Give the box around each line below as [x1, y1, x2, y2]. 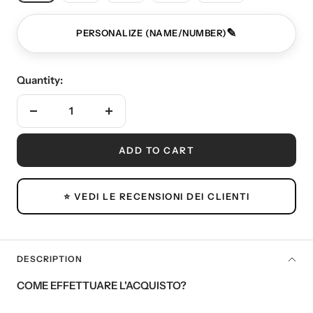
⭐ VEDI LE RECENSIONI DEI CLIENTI [63, 190, 250, 202]
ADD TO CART [118, 144, 195, 156]
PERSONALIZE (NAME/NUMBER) [76, 27, 227, 39]
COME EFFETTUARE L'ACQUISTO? [17, 278, 187, 292]
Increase [108, 112, 150, 126]
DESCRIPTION [17, 253, 82, 264]
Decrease [32, 112, 80, 126]
